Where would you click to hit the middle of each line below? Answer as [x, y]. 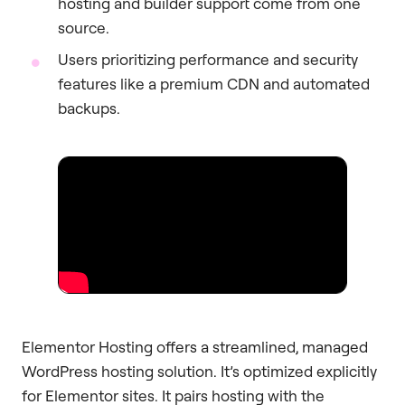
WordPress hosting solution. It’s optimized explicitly [199, 372]
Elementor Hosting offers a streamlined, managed [195, 347]
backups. [89, 108]
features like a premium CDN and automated [214, 84]
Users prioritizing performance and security [208, 60]
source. [84, 28]
